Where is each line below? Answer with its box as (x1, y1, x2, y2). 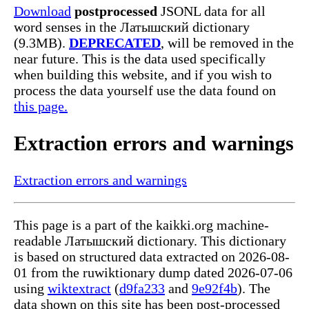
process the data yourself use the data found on (14, 83, 276, 99)
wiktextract (48, 281, 111, 297)
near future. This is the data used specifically (14, 51, 266, 67)
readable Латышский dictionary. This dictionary (14, 233, 286, 249)
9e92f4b (192, 281, 237, 297)
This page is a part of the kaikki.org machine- (14, 217, 269, 233)
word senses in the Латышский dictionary (14, 19, 250, 35)
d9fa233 (119, 281, 165, 297)
